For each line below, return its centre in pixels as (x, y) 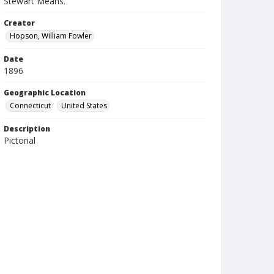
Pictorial (20, 140)
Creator (19, 23)
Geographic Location (45, 93)
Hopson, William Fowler (51, 36)
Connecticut (30, 106)
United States (84, 106)
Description (27, 129)
